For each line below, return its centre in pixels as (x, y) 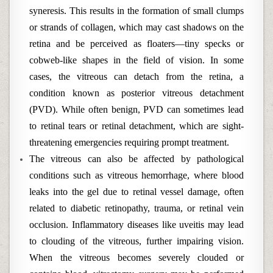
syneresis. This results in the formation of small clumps (136, 11)
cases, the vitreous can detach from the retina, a (136, 76)
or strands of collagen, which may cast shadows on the (136, 27)
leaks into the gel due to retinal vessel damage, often (136, 192)
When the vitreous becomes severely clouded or (136, 257)
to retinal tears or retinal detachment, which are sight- (136, 126)
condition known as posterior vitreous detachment (136, 93)
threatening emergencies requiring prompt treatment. (129, 142)
